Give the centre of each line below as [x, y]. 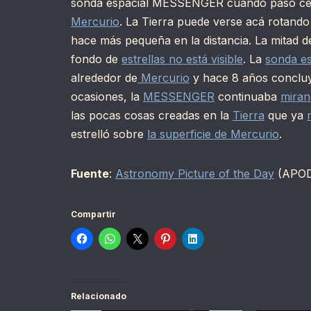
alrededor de [104, 78]
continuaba [247, 97]
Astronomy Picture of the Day [195, 174]
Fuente [90, 174]
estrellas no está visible [182, 59]
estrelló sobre [109, 134]
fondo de [96, 59]
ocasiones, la [107, 97]
